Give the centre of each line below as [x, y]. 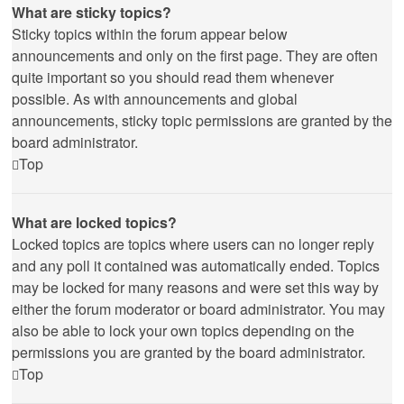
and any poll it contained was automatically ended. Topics [196, 266]
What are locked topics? [94, 222]
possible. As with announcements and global [155, 99]
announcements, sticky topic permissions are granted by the [202, 120]
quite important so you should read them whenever [173, 77]
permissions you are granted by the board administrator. [188, 352]
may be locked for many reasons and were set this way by [195, 287]
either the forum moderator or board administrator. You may [198, 309]
